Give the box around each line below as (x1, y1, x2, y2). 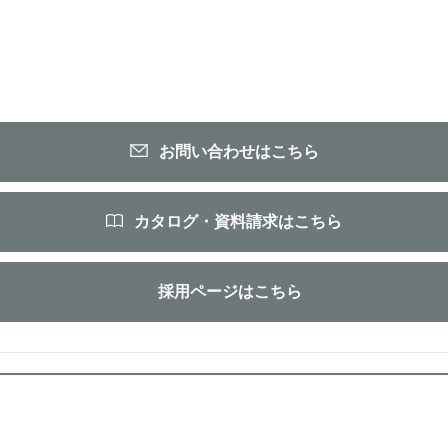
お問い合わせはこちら (158, 142, 319, 162)
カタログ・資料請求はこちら (134, 212, 342, 232)
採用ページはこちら (157, 282, 302, 302)
